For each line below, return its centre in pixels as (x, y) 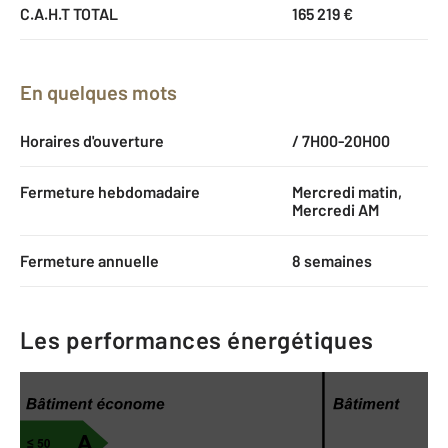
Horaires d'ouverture (92, 140)
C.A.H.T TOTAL (69, 13)
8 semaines (331, 260)
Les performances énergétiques (197, 339)
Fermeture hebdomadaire (110, 191)
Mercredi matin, (346, 191)
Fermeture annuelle (89, 260)
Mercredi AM (335, 209)
